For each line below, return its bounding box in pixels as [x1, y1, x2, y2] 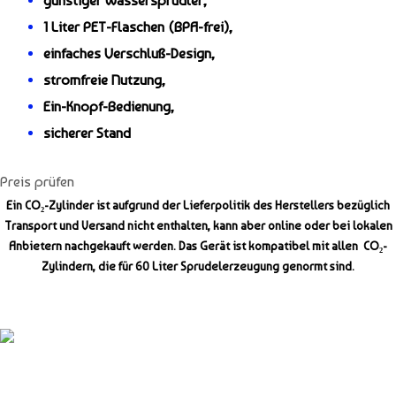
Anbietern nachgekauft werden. [9, 239, 179, 253]
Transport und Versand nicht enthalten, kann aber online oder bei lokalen [4, 218, 392, 232]
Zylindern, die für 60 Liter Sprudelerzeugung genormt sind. [42, 259, 354, 273]
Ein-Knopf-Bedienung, [43, 98, 179, 116]
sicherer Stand [43, 125, 132, 142]
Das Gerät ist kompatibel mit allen [179, 239, 363, 253]
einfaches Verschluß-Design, [43, 45, 216, 63]
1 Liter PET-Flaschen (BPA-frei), [43, 19, 233, 36]
